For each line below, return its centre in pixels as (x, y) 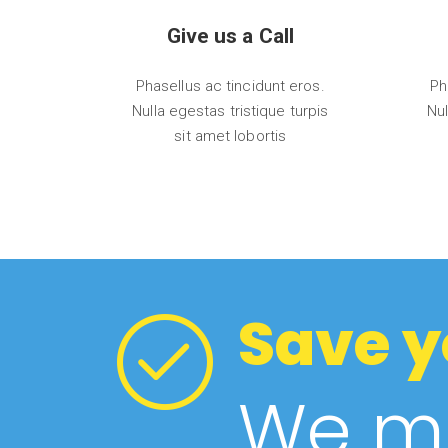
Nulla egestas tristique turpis (230, 111)
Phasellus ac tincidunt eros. (230, 86)
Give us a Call (230, 36)
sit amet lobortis (230, 136)
